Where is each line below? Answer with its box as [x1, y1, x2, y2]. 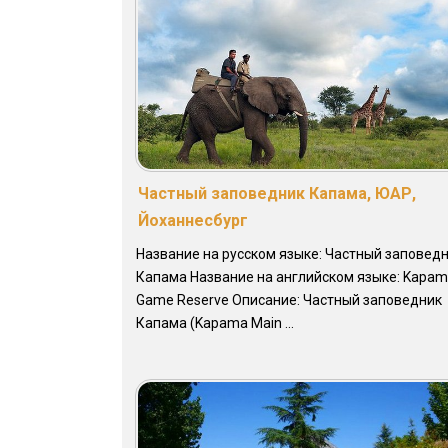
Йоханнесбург [138, 211, 248, 231]
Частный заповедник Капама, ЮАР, [138, 184, 416, 204]
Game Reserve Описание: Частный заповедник [136, 292, 442, 309]
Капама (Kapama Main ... [136, 315, 294, 332]
